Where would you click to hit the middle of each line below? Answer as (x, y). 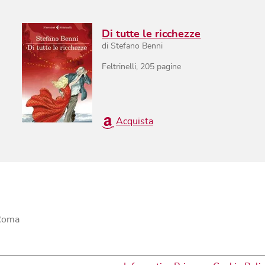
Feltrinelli (119, 67)
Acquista (134, 122)
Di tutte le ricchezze (151, 34)
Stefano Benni (137, 46)
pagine (168, 67)
